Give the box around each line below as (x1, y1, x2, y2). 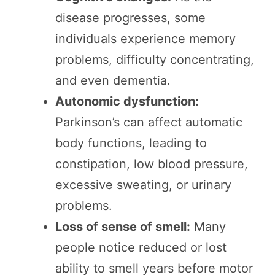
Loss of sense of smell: (55, 219, 190, 234)
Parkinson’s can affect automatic (55, 115, 242, 130)
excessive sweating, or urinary (55, 177, 231, 193)
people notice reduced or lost (55, 240, 227, 255)
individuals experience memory (55, 31, 236, 47)
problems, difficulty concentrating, (55, 52, 254, 68)
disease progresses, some (55, 10, 206, 26)
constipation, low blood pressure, (55, 157, 248, 172)
